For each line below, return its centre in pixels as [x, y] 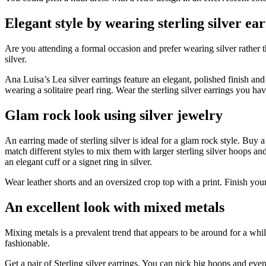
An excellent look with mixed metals [115, 207]
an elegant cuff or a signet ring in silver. [78, 162]
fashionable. [27, 243]
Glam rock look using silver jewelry [114, 115]
